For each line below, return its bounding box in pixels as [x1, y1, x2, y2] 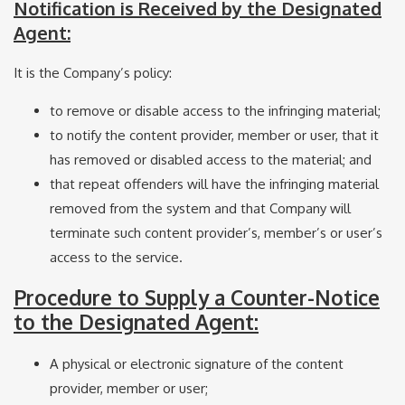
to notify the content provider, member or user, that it [50, 126, 379, 144]
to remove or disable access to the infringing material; [50, 101, 381, 119]
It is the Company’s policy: [14, 63, 172, 81]
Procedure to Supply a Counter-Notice [14, 285, 380, 311]
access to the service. [50, 248, 183, 266]
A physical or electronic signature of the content [50, 354, 344, 372]
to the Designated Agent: [14, 309, 259, 335]
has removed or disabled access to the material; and [50, 150, 372, 168]
